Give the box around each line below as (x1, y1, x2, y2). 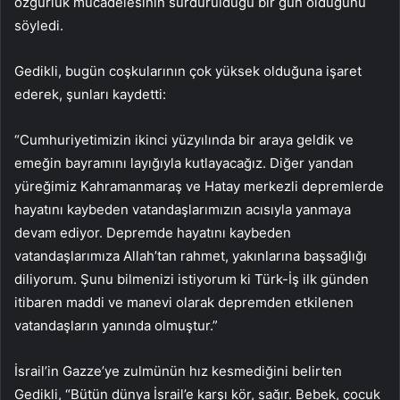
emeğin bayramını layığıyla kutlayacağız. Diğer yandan (14, 154, 354, 172)
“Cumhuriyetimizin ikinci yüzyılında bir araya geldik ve (14, 131, 354, 149)
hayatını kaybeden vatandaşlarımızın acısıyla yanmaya (14, 201, 351, 219)
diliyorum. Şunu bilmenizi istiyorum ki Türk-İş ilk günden (14, 271, 369, 288)
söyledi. (14, 17, 63, 35)
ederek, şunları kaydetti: (14, 86, 166, 104)
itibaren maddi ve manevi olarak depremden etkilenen (14, 294, 354, 312)
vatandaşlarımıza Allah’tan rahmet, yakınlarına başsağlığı (14, 247, 367, 265)
